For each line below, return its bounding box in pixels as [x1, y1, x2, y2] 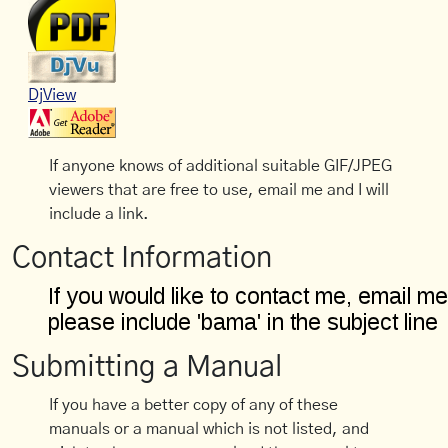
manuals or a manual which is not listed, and [49, 421, 370, 438]
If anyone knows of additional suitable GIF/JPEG [49, 158, 393, 175]
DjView [28, 87, 76, 104]
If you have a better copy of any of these [49, 397, 339, 414]
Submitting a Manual [12, 353, 282, 383]
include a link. [49, 206, 150, 223]
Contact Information [12, 244, 272, 274]
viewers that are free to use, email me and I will [49, 182, 390, 199]
